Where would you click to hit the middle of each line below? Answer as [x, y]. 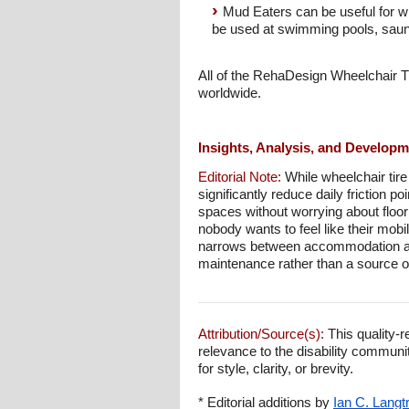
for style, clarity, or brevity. [276, 368]
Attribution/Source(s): [261, 334]
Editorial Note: [240, 177]
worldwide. [230, 93]
